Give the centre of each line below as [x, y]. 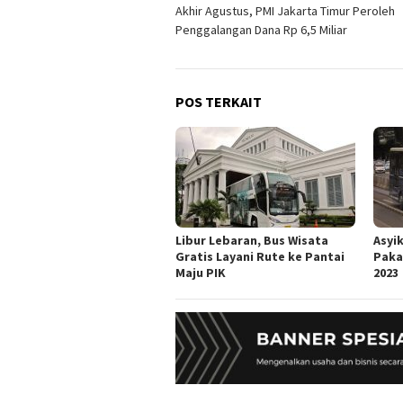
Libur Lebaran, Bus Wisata [252, 241]
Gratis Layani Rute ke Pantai [260, 257]
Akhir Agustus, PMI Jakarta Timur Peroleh [285, 11]
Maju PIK [201, 273]
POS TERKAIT [219, 102]
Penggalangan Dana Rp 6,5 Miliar [261, 30]
